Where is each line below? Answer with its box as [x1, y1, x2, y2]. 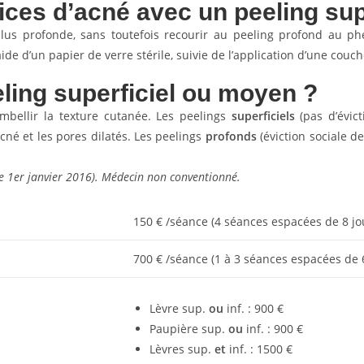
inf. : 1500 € [226, 341, 292, 357]
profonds [205, 128, 257, 144]
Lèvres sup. [149, 341, 214, 357]
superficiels [226, 108, 295, 123]
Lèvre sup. [149, 301, 209, 316]
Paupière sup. [149, 321, 228, 336]
